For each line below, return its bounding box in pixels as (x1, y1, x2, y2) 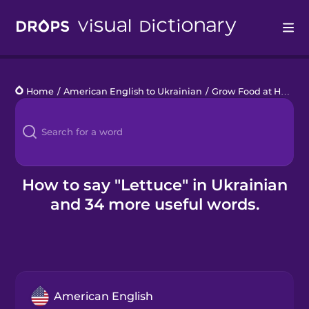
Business (15, 199, 61, 210)
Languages (15, 95, 71, 107)
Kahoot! (15, 164, 54, 176)
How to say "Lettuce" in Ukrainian (21, 175, 288, 195)
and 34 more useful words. (50, 194, 259, 214)
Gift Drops (15, 233, 65, 245)
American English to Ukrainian (63, 86, 203, 97)
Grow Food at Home (212, 86, 281, 97)
